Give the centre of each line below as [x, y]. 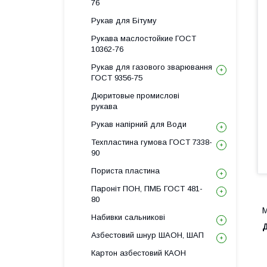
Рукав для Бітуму [124, 21]
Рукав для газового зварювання [152, 67]
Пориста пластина [125, 171]
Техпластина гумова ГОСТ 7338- [152, 142]
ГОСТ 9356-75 [117, 78]
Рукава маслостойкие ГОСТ [144, 38]
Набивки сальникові [128, 217]
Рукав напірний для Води [139, 124]
